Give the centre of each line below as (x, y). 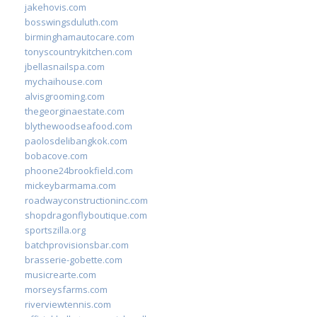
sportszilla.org (55, 230)
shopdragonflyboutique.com (86, 215)
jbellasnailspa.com (65, 66)
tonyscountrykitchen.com (79, 51)
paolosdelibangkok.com (76, 140)
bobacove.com (56, 155)
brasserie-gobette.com (74, 259)
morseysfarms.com (66, 289)
